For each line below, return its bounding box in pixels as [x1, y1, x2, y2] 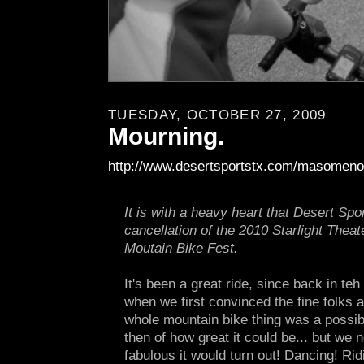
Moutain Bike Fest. [124, 240, 238, 257]
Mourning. [108, 122, 224, 150]
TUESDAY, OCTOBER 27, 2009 [108, 106, 327, 123]
